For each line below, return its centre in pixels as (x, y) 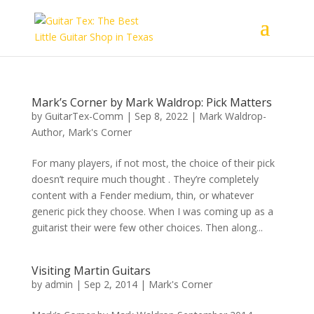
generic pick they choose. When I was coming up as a (152, 211)
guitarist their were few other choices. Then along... (147, 227)
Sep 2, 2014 (110, 284)
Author (47, 132)
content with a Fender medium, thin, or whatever (142, 195)
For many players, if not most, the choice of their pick (153, 163)
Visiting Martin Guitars (91, 271)
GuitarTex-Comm (84, 116)
